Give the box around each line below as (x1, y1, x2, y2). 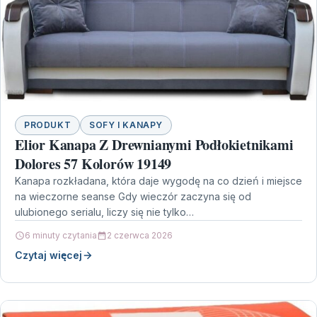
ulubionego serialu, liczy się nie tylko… (15, 206, 194, 219)
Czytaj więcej (15, 249, 82, 262)
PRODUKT (24, 120, 71, 131)
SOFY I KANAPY (89, 120, 163, 131)
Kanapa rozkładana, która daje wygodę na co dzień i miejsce (15, 175, 302, 188)
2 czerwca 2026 (107, 230, 173, 241)
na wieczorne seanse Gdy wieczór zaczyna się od (15, 190, 251, 203)
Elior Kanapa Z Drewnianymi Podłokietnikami (15, 134, 294, 156)
